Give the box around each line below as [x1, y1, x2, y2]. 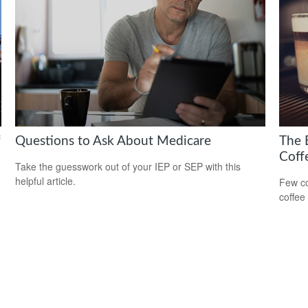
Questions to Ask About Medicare [15, 135, 212, 148]
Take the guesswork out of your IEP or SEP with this [15, 159, 241, 174]
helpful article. [15, 174, 76, 188]
